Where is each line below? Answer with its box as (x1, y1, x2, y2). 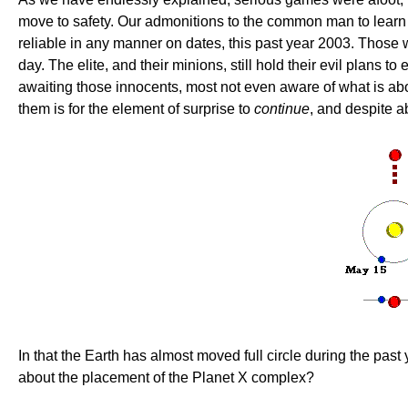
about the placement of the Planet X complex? (18, 370, 314, 385)
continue (254, 101, 310, 117)
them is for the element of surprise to (18, 101, 254, 117)
